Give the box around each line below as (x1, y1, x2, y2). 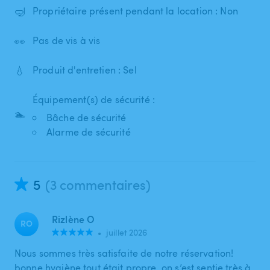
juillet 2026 (106, 226, 148, 238)
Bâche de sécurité (46, 110, 127, 124)
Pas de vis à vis (33, 34, 101, 48)
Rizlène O (52, 212, 95, 226)
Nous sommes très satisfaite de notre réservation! (14, 246, 234, 260)
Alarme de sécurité (46, 125, 131, 139)
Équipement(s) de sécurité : (33, 92, 155, 106)
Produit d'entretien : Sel (33, 63, 137, 77)
